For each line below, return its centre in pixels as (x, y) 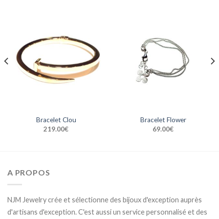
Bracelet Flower (163, 120)
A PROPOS (29, 173)
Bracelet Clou (56, 120)
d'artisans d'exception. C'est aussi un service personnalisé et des (107, 212)
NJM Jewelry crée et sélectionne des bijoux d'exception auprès (105, 199)
